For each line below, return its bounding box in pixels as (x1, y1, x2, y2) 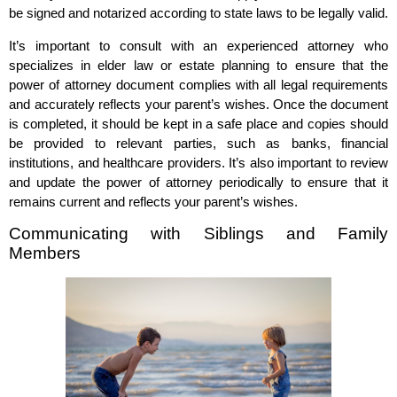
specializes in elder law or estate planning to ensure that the (9, 57, 388, 73)
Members (9, 244, 81, 263)
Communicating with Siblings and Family (9, 224, 388, 244)
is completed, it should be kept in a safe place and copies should (9, 115, 388, 131)
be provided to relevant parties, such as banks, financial (9, 135, 388, 151)
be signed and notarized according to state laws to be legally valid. (9, 5, 388, 21)
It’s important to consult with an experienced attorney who (9, 37, 388, 53)
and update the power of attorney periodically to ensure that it (9, 174, 388, 190)
